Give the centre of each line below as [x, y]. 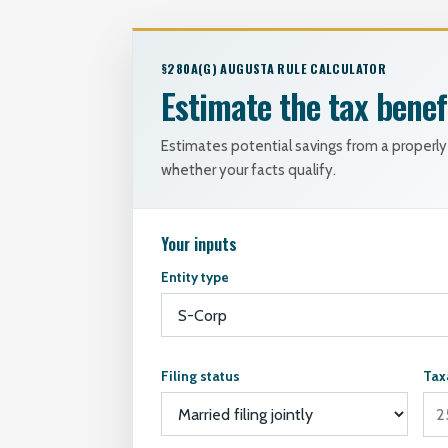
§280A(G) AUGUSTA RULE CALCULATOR [273, 68]
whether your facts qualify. [248, 170]
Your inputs [199, 244]
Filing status [200, 376]
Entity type [195, 277]
